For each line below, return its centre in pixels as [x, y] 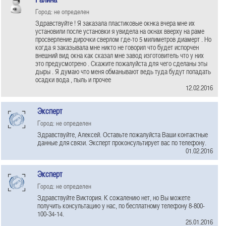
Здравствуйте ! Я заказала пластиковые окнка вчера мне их [115, 23]
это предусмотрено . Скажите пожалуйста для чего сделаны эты [121, 63]
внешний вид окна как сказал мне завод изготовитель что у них [120, 55]
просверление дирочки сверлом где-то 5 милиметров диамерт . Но [123, 39]
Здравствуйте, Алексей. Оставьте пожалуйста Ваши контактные [123, 134]
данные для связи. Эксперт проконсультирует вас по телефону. [122, 143]
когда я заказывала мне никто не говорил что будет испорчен [117, 47]
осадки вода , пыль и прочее [73, 79]
